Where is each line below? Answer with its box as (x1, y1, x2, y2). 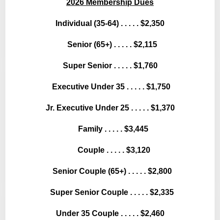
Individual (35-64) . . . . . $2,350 (55, 19, 165, 27)
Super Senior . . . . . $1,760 (62, 61, 158, 70)
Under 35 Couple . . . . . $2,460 (55, 209, 165, 218)
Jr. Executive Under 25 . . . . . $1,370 (45, 103, 175, 112)
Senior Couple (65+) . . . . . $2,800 (48, 166, 172, 175)
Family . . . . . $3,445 (72, 124, 148, 133)
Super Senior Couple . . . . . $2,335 (46, 188, 174, 196)
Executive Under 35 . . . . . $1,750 (50, 82, 170, 91)
